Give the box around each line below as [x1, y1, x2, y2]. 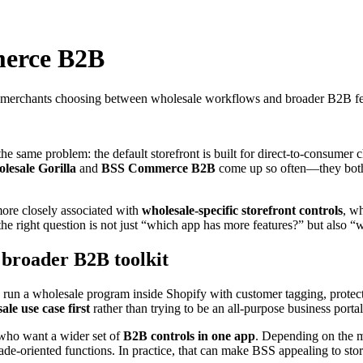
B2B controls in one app [123, 328, 255, 343]
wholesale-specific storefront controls [142, 203, 343, 217]
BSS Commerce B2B [101, 160, 216, 175]
